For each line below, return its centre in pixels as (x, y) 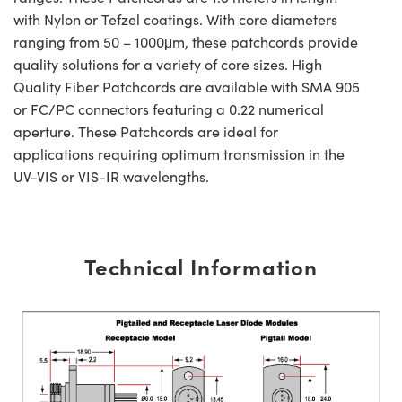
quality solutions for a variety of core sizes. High (168, 65)
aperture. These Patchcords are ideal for (146, 132)
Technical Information (201, 267)
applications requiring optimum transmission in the (179, 154)
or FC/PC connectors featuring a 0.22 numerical (169, 109)
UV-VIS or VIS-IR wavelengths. (111, 177)
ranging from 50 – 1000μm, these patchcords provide (186, 42)
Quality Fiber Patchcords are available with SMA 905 (187, 87)
